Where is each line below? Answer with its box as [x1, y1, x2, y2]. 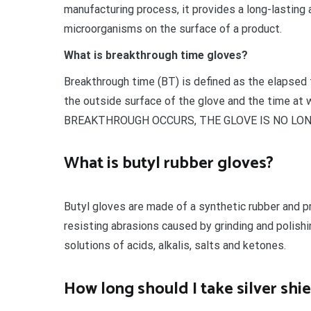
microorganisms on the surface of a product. [64, 22, 282, 35]
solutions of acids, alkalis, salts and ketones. [64, 239, 286, 253]
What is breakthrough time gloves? [64, 48, 248, 62]
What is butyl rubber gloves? [64, 150, 274, 178]
